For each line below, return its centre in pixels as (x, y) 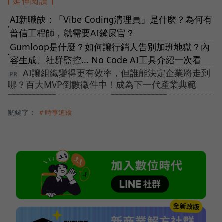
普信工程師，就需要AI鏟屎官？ (72, 33)
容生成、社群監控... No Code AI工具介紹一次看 (106, 60)
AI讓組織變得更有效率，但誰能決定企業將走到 (116, 73)
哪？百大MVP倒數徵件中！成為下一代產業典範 (102, 84)
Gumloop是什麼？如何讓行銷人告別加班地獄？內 (110, 47)
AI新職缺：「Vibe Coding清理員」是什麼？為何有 (111, 20)
